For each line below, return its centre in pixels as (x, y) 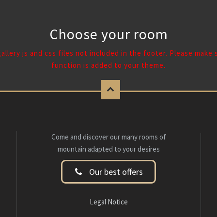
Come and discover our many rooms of (108, 137)
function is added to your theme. (108, 65)
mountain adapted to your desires (108, 149)
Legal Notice (108, 202)
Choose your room (108, 34)
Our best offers (115, 172)
